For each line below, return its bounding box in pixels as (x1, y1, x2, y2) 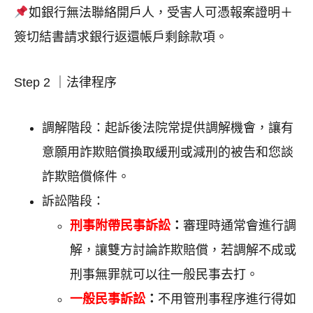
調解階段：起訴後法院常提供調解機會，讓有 (42, 121, 293, 136)
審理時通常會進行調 (183, 219, 296, 233)
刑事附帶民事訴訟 (70, 219, 170, 233)
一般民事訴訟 (70, 292, 145, 307)
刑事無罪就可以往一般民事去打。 (70, 268, 259, 282)
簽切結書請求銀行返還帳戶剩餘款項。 (14, 30, 228, 45)
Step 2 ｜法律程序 (14, 75, 117, 90)
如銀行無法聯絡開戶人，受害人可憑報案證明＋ (28, 6, 293, 20)
